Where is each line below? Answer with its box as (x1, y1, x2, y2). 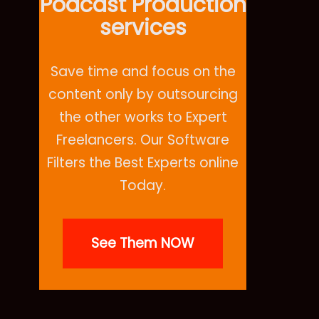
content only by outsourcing (48, 84, 238, 104)
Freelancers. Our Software (56, 130, 229, 150)
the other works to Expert (58, 107, 227, 127)
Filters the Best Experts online (47, 152, 239, 172)
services (99, 12, 187, 43)
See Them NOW (91, 233, 194, 253)
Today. (120, 175, 166, 195)
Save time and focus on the (50, 61, 236, 81)
